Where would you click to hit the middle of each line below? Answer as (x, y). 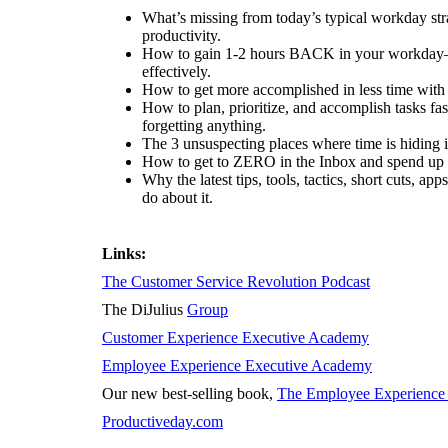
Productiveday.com (162, 421)
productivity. (181, 35)
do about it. (177, 197)
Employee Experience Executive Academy (237, 365)
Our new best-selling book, (189, 393)
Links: (124, 253)
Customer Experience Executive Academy (235, 337)
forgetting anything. (204, 125)
